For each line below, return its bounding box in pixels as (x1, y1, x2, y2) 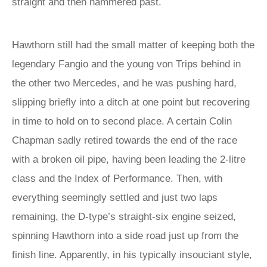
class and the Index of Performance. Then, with (12, 173, 222, 184)
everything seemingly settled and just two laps (12, 192, 218, 203)
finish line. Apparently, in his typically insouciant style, (12, 249, 252, 260)
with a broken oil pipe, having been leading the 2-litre (12, 154, 246, 165)
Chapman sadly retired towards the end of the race (12, 135, 237, 146)
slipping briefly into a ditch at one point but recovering (12, 97, 250, 108)
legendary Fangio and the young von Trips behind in (12, 58, 241, 70)
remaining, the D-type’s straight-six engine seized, (12, 211, 236, 222)
